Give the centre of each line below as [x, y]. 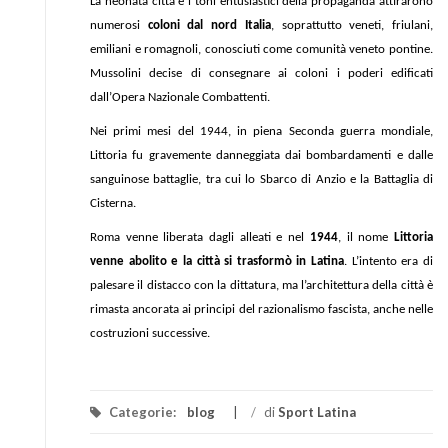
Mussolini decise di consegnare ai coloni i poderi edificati [261, 73]
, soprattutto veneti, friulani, [352, 25]
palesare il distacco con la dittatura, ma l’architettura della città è [261, 285]
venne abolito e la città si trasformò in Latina [217, 261]
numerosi [119, 25]
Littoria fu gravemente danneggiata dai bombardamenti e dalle [261, 155]
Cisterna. [113, 203]
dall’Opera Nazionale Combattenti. [180, 97]
